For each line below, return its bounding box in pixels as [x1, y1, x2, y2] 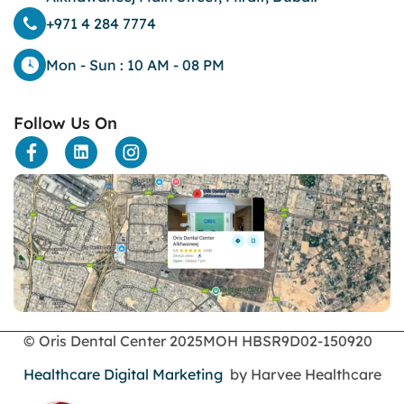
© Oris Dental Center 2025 [23, 332, 203, 351]
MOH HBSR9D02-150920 [202, 332, 372, 351]
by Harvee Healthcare [222, 364, 381, 383]
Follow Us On [14, 113, 117, 134]
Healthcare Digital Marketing [23, 364, 223, 383]
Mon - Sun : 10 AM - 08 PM [46, 56, 225, 75]
